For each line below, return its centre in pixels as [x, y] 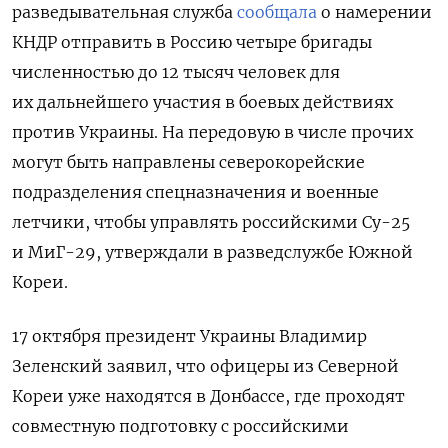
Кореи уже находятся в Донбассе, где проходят [208, 396]
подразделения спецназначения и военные [195, 192]
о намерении [374, 12]
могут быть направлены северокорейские [188, 162]
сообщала [277, 12]
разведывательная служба [124, 12]
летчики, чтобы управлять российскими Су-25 [211, 222]
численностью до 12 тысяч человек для [176, 72]
